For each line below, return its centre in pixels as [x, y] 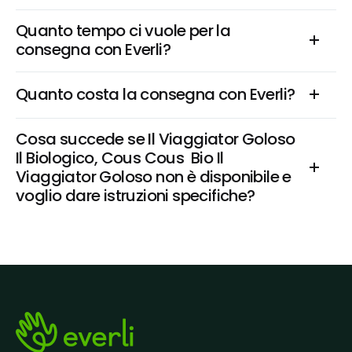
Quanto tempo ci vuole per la [123, 31]
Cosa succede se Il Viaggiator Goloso [156, 139]
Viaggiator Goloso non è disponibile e [154, 177]
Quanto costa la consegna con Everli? [156, 94]
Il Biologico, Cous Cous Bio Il [120, 158]
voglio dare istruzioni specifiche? [136, 196]
